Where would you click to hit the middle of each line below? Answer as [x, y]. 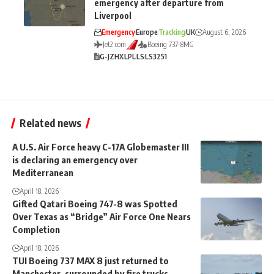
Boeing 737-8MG [171, 44]
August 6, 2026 [224, 32]
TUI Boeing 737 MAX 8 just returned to [91, 261]
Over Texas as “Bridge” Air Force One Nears [102, 217]
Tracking [172, 32]
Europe [147, 32]
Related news [50, 123]
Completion [36, 229]
